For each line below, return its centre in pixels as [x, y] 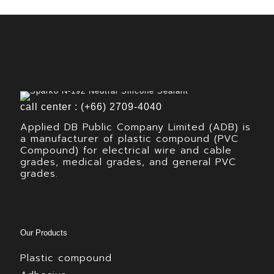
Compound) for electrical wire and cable [126, 150]
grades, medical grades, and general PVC [128, 162]
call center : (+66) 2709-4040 [91, 106]
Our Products [44, 232]
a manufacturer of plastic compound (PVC [129, 139]
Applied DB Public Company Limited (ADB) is [135, 127]
